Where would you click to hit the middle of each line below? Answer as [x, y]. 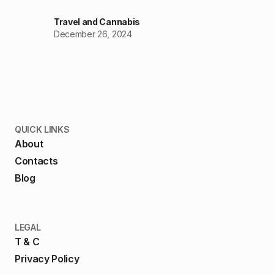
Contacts [36, 161]
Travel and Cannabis [97, 22]
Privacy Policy [47, 259]
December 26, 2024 [93, 34]
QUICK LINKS [42, 130]
